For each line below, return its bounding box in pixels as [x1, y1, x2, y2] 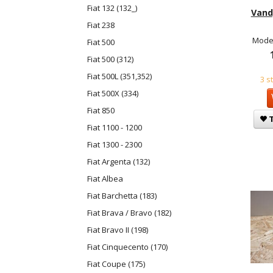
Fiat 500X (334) [87, 88, 138, 99]
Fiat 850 [87, 105, 115, 116]
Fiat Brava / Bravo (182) [87, 207, 171, 219]
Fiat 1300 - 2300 [87, 139, 142, 151]
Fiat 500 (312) [87, 54, 133, 65]
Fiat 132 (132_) [87, 2, 137, 14]
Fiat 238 [87, 19, 115, 31]
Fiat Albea [87, 173, 123, 185]
